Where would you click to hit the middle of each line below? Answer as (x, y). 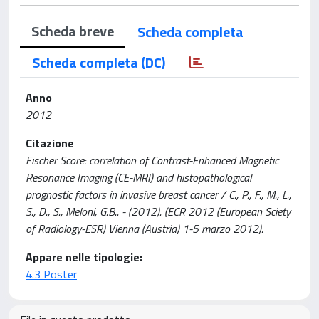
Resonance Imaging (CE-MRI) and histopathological (138, 177)
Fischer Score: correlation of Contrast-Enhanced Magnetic (152, 160)
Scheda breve (73, 31)
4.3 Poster (51, 274)
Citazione (50, 143)
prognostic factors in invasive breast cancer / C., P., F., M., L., (158, 194)
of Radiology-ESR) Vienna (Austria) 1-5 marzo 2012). (145, 229)
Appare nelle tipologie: (84, 257)
